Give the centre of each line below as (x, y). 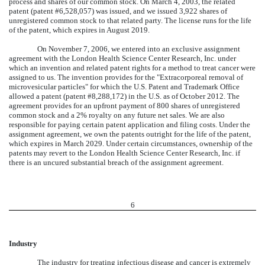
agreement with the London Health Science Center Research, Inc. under (122, 58)
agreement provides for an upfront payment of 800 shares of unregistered (125, 105)
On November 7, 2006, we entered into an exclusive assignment (139, 49)
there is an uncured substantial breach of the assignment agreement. (116, 162)
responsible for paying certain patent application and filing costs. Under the (130, 124)
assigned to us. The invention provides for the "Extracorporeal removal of (126, 77)
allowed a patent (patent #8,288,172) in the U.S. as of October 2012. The (124, 96)
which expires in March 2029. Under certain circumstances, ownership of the (131, 143)
